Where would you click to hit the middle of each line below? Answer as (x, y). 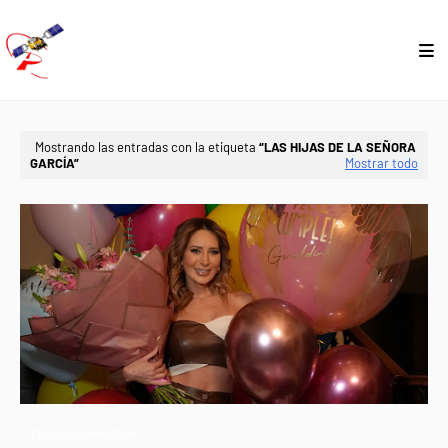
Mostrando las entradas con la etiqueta (147, 147)
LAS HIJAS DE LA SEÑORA (340, 147)
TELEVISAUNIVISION (83, 433)
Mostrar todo (381, 163)
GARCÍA (52, 163)
